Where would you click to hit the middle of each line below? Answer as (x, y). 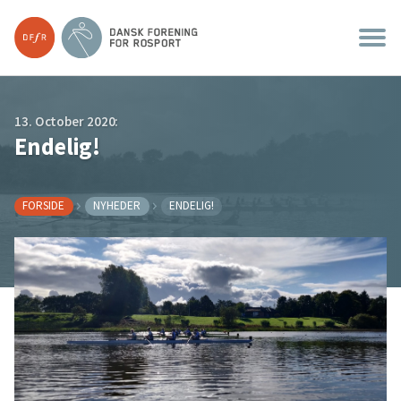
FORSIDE (44, 206)
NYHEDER (117, 206)
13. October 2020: (67, 122)
